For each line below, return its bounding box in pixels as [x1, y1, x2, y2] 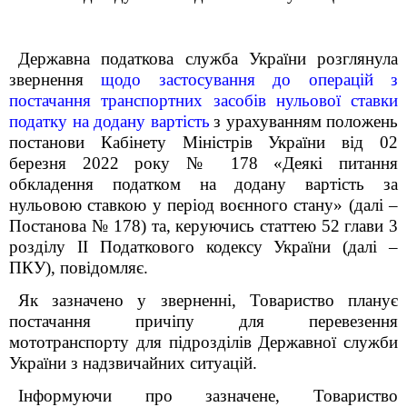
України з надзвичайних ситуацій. [9, 353, 257, 372]
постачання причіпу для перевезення [9, 312, 398, 331]
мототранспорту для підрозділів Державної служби [9, 333, 398, 352]
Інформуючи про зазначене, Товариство [18, 386, 398, 405]
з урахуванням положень [213, 112, 398, 131]
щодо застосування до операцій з [101, 70, 399, 89]
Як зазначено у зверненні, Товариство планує [18, 291, 398, 310]
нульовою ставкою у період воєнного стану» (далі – [9, 195, 398, 214]
